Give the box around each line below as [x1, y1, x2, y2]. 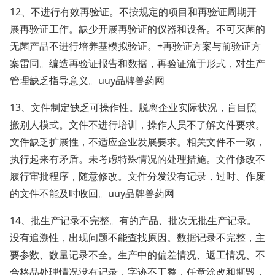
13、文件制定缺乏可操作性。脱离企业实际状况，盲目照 [10, 101, 257, 114]
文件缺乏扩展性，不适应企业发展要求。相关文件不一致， [10, 135, 265, 149]
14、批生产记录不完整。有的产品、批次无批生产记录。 [10, 214, 257, 227]
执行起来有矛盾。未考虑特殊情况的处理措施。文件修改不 [10, 152, 265, 166]
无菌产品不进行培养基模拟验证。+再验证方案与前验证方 [10, 39, 261, 53]
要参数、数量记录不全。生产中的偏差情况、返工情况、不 [10, 248, 265, 261]
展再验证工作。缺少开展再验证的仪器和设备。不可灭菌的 [10, 22, 265, 36]
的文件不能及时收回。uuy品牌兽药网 [10, 187, 174, 200]
